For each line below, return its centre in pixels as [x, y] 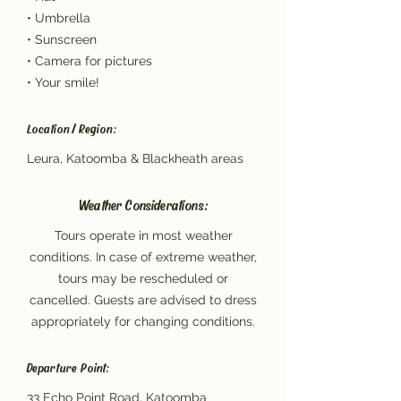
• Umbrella [59, 18]
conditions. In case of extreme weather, [143, 257]
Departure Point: [69, 367]
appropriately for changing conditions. [143, 321]
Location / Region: [72, 128]
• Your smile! [63, 82]
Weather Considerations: [143, 205]
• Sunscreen [62, 39]
